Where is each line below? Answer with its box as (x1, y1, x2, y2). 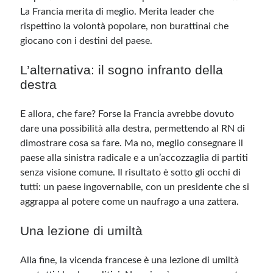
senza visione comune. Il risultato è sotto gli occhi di (20, 168, 241, 177)
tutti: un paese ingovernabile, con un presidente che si (20, 182, 250, 192)
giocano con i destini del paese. (20, 36, 153, 46)
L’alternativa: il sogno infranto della (20, 63, 224, 77)
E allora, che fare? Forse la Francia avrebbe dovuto (20, 109, 235, 119)
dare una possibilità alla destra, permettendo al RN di (20, 124, 246, 133)
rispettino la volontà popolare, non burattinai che (20, 21, 229, 31)
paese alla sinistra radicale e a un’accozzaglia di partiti (20, 153, 249, 163)
